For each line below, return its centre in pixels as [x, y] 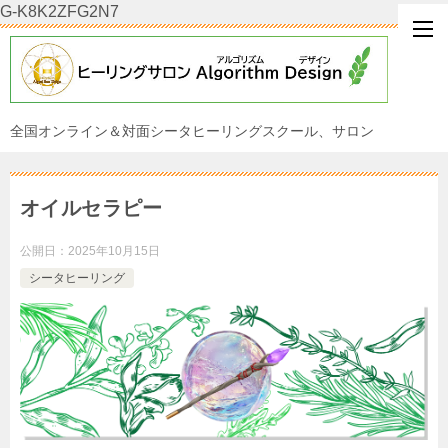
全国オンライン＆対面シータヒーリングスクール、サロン [192, 130]
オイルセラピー [91, 207]
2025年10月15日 [114, 250]
